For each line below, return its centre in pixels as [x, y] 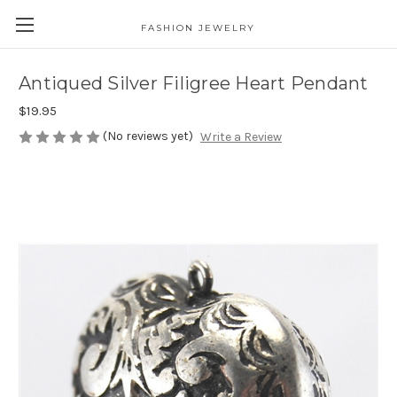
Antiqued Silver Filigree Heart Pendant [194, 84]
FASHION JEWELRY [198, 28]
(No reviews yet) [148, 136]
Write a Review [241, 137]
